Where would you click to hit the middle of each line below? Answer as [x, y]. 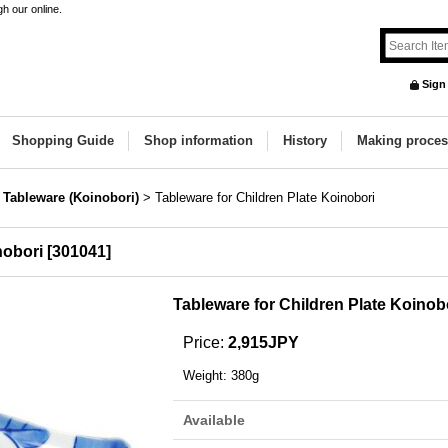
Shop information [198, 140]
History [305, 140]
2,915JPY [263, 342]
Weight [203, 375]
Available [214, 420]
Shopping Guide [63, 140]
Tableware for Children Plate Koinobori [265, 197]
